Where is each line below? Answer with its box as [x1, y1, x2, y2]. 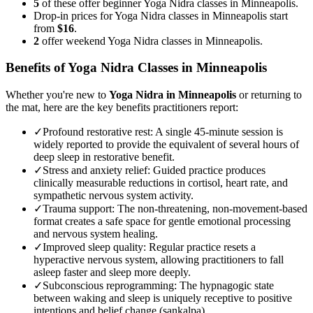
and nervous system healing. [34, 228, 158, 240]
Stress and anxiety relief [43, 164, 147, 177]
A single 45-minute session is [155, 126, 283, 138]
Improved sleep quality [43, 241, 143, 254]
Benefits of [6, 60, 68, 75]
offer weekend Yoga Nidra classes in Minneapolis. [39, 34, 263, 47]
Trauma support [43, 203, 112, 215]
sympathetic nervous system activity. [34, 189, 194, 202]
